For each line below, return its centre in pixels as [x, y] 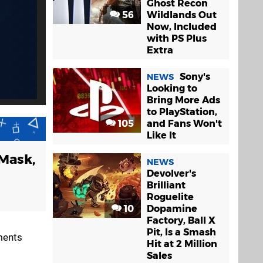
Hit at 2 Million [182, 244]
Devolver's [171, 173]
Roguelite [170, 197]
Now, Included [182, 26]
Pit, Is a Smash [181, 232]
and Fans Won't [184, 123]
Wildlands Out [182, 15]
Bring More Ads [183, 100]
